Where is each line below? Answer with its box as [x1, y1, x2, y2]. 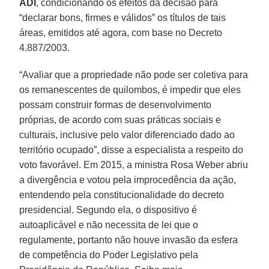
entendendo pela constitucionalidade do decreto [19, 189, 225, 200]
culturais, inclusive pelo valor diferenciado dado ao [19, 129, 235, 140]
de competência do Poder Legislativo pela [19, 249, 199, 260]
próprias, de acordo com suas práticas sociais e [19, 114, 222, 125]
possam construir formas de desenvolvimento [19, 99, 212, 110]
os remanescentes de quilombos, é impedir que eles [19, 84, 241, 95]
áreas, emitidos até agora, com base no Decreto [19, 27, 223, 38]
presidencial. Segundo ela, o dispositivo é [19, 204, 198, 215]
